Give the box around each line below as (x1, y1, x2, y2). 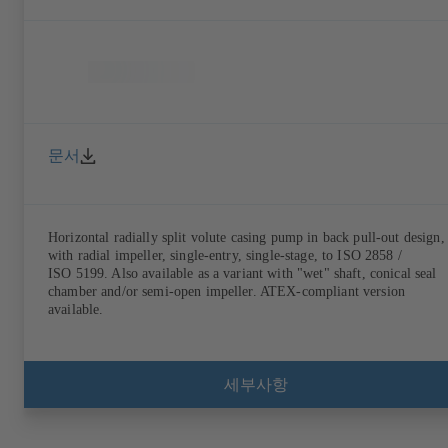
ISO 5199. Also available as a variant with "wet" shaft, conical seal (48, 266, 437, 282)
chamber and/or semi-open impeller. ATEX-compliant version (48, 284, 405, 300)
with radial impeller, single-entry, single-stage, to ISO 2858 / (48, 248, 402, 264)
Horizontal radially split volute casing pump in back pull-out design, (48, 230, 445, 246)
